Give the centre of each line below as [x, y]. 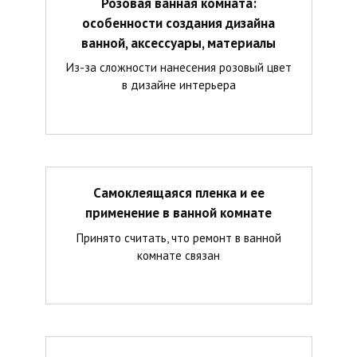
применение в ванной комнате [178, 212]
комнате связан [178, 255]
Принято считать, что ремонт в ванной [178, 237]
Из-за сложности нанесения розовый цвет [178, 67]
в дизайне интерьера [178, 85]
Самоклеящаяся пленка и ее [178, 192]
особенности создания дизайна [178, 23]
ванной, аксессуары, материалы [178, 43]
